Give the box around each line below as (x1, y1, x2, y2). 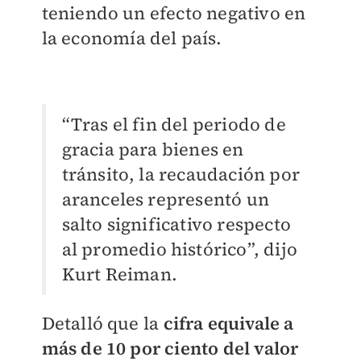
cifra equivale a (163, 311, 294, 336)
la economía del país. (41, 26, 222, 50)
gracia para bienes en (61, 137, 244, 162)
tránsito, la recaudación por (61, 162, 301, 187)
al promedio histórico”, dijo (61, 237, 298, 262)
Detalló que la (41, 311, 164, 336)
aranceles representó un (61, 187, 270, 212)
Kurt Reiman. (61, 262, 177, 287)
